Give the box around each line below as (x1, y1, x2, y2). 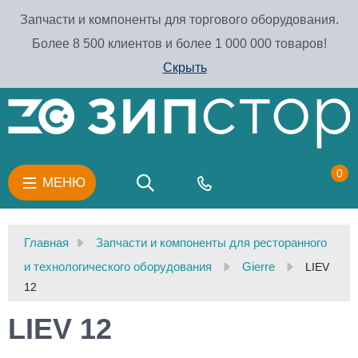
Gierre (242, 260, 275, 274)
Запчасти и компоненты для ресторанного (96, 236, 327, 250)
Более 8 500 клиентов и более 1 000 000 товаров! (31, 37, 327, 50)
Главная (24, 236, 69, 250)
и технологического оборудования (24, 260, 212, 274)
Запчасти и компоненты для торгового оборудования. (19, 13, 339, 26)
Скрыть (162, 61, 207, 74)
